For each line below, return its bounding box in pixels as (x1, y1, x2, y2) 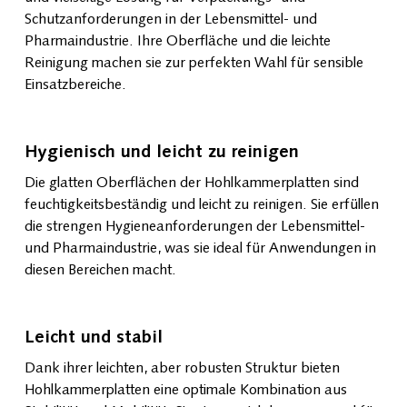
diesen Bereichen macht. (24, 263, 176, 278)
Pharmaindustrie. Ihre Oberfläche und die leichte (24, 34, 331, 49)
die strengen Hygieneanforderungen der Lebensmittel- (24, 219, 365, 234)
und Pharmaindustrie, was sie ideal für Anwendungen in (24, 241, 376, 256)
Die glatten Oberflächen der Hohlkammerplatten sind (24, 175, 359, 191)
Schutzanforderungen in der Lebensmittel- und (24, 12, 317, 27)
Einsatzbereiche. (24, 77, 126, 93)
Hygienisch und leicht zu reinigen (24, 143, 299, 162)
